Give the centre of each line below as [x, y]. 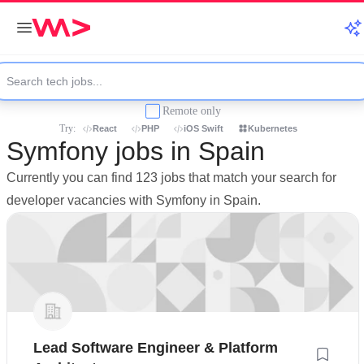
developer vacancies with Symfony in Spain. [134, 200]
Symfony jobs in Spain [136, 151]
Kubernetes [273, 128]
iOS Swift [204, 128]
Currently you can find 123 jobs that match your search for [171, 178]
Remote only [192, 110]
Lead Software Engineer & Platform [156, 348]
